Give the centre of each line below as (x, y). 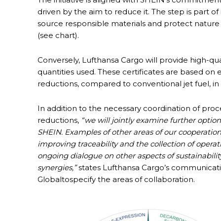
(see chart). (58, 36)
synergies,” (57, 168)
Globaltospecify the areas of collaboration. (116, 180)
